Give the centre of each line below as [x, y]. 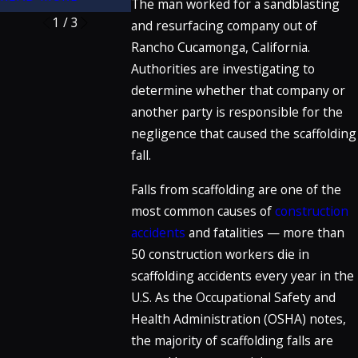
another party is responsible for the [237, 112]
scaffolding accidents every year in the [242, 275]
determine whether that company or [238, 91]
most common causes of [203, 211]
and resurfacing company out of [224, 26]
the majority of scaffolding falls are [232, 340]
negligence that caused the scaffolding [243, 134]
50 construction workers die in [220, 254]
